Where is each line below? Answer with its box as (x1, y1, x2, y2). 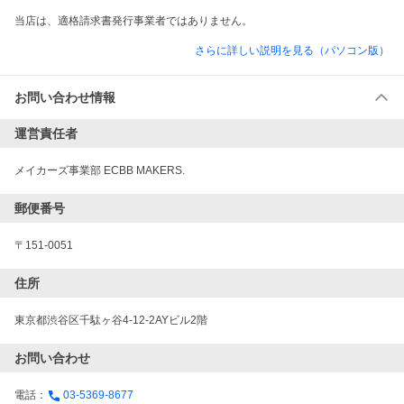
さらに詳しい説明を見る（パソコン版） (195, 44, 390, 57)
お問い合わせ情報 (14, 90, 115, 105)
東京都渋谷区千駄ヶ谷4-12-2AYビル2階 (14, 314, 207, 326)
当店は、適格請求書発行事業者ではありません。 (14, 14, 252, 27)
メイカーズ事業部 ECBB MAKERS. (14, 164, 185, 177)
